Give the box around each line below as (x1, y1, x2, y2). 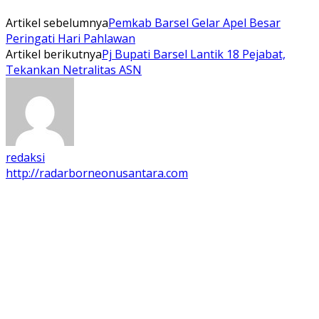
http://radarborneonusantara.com (6, 164, 188, 181)
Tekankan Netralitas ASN (6, 61, 142, 78)
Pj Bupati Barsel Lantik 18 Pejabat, (102, 46, 286, 62)
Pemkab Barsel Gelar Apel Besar (108, 14, 281, 31)
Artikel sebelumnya (6, 14, 108, 31)
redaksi (6, 149, 45, 165)
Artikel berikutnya (6, 46, 102, 62)
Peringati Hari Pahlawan (6, 30, 135, 46)
